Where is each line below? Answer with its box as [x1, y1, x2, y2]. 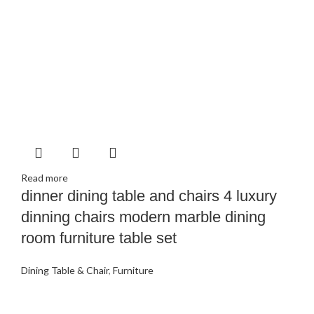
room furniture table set [21, 229, 177, 247]
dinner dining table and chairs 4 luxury [21, 187, 277, 205]
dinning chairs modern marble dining [21, 208, 266, 226]
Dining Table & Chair [21, 264, 109, 277]
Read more [21, 172, 68, 184]
